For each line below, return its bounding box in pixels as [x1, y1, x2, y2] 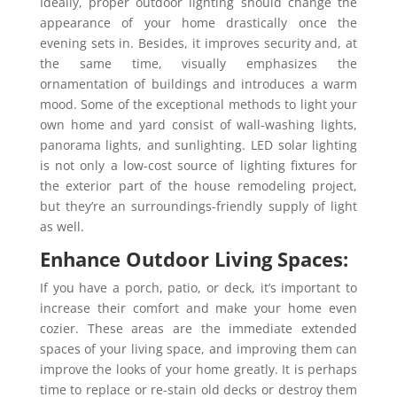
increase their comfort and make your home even [39, 299, 358, 316]
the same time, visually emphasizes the [39, 54, 358, 72]
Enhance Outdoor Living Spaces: [39, 245, 348, 272]
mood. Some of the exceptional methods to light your [39, 95, 358, 113]
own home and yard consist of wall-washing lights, [39, 115, 358, 133]
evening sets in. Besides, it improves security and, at [39, 34, 358, 51]
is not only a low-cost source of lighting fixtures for [39, 156, 358, 174]
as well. [39, 217, 84, 235]
